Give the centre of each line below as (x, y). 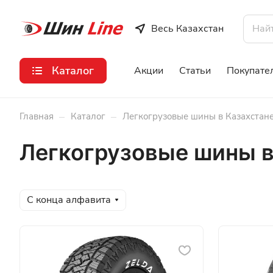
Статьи (195, 71)
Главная (37, 116)
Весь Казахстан (187, 29)
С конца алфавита (69, 200)
